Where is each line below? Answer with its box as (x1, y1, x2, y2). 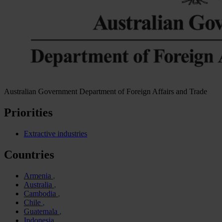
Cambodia (24, 189, 58, 198)
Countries (4, 148, 54, 161)
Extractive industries (24, 129, 87, 138)
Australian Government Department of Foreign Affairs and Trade (4, 87, 207, 96)
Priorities (4, 106, 53, 119)
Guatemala (24, 207, 59, 216)
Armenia (24, 171, 53, 180)
